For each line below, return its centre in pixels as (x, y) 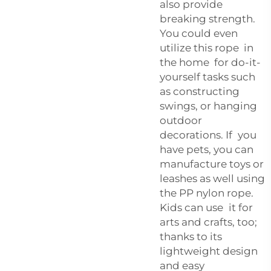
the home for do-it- (210, 62)
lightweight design (209, 251)
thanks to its (191, 236)
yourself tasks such (207, 77)
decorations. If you (208, 135)
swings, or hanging (208, 106)
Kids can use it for (207, 207)
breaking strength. (207, 18)
